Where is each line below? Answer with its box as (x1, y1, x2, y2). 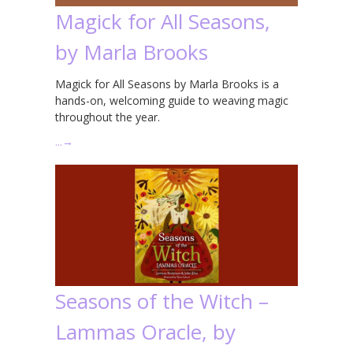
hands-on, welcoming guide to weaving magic (55, 92, 288, 108)
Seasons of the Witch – (55, 286, 269, 315)
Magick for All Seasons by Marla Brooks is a (55, 76, 279, 91)
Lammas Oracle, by (55, 317, 236, 346)
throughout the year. (55, 109, 160, 124)
